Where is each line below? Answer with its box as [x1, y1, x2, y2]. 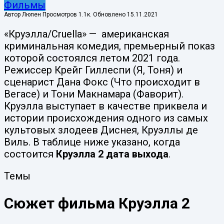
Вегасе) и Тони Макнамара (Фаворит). [4, 87, 183, 100]
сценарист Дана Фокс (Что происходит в [4, 75, 200, 88]
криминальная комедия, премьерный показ [4, 39, 215, 52]
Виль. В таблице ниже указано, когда [4, 135, 180, 148]
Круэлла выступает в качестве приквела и [4, 99, 207, 112]
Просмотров [42, 10, 77, 18]
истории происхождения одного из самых [4, 111, 208, 124]
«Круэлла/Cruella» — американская [4, 27, 169, 40]
